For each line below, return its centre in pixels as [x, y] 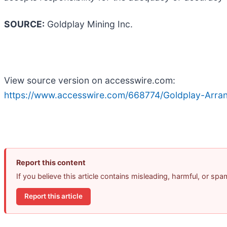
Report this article [53, 196]
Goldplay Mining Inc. [89, 24]
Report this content [51, 162]
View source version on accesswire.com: [90, 80]
